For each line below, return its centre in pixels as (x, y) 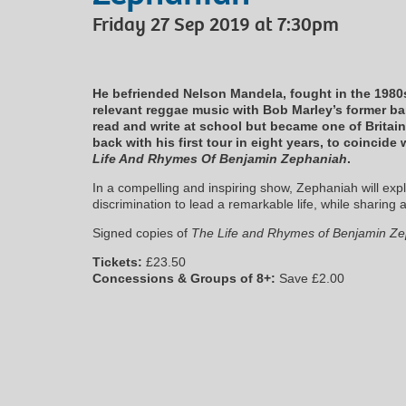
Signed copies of (142, 232)
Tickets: (117, 261)
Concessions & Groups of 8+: (184, 278)
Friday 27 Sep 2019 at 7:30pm (216, 24)
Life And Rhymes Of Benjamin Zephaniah (220, 158)
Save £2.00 (310, 278)
